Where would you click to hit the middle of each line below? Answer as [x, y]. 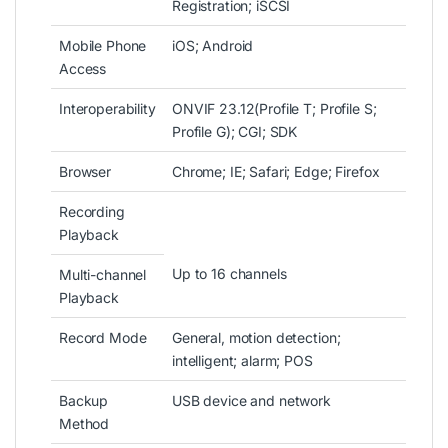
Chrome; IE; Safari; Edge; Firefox [276, 171]
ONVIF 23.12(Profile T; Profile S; [274, 108]
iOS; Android [213, 45]
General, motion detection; [256, 337]
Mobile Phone [103, 45]
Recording [92, 211]
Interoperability [107, 108]
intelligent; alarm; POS [242, 360]
